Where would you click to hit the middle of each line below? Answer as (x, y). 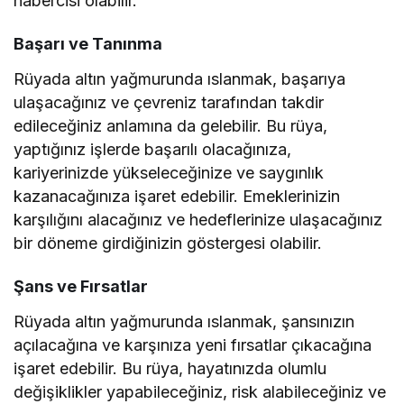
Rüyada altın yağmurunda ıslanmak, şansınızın (184, 322)
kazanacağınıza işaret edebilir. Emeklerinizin (177, 197)
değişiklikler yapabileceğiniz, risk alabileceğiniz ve (200, 392)
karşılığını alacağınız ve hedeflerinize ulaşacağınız (198, 220)
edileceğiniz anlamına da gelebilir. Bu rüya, (171, 126)
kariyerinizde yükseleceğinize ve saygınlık (169, 173)
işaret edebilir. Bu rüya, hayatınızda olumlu (170, 369)
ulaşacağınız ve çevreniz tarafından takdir (169, 103)
